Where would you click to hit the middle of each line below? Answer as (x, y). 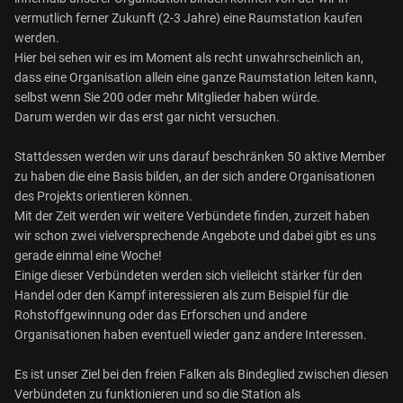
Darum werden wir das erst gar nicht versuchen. (147, 117)
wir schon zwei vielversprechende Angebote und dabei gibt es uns (195, 236)
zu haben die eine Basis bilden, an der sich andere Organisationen (195, 177)
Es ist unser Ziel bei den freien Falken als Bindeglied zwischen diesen (201, 375)
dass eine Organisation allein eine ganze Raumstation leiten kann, (196, 78)
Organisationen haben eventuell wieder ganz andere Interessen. (191, 335)
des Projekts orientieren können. (103, 197)
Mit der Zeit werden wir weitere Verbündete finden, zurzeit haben (192, 216)
